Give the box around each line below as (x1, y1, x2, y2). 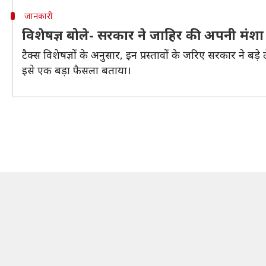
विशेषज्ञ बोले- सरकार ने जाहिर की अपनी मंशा (22, 26, 264, 43)
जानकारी (24, 10, 53, 21)
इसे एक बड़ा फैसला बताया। (22, 63, 131, 77)
